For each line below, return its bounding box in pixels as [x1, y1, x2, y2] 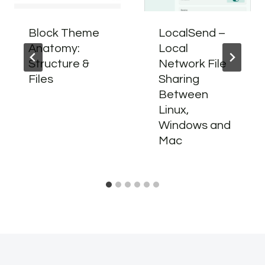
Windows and [159, 119, 231, 131]
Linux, [159, 104, 189, 116]
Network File [159, 57, 227, 70]
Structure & [28, 57, 89, 70]
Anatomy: [28, 42, 80, 54]
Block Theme [28, 27, 99, 39]
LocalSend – [159, 27, 225, 39]
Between [159, 88, 208, 101]
